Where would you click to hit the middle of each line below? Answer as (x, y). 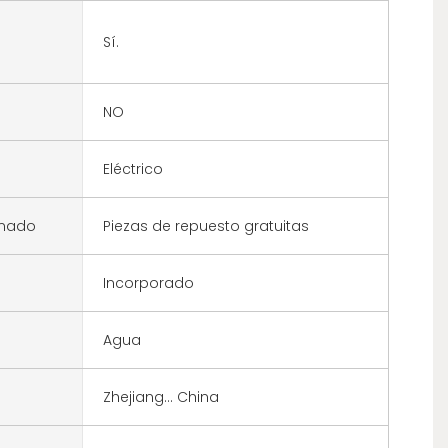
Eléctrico (132, 168)
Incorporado (148, 282)
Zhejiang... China (160, 396)
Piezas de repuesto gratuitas (205, 225)
